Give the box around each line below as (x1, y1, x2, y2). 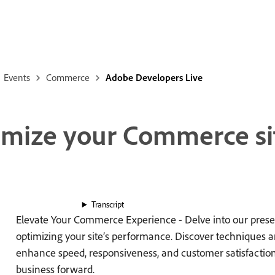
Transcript (91, 199, 124, 211)
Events (3, 71, 30, 83)
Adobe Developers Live (105, 71, 203, 83)
